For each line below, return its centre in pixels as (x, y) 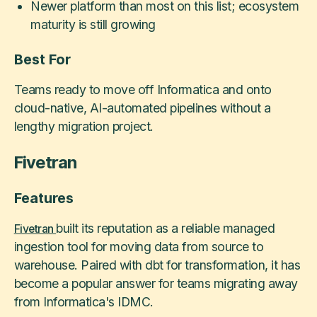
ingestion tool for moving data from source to (139, 246)
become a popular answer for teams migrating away (156, 283)
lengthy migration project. (83, 126)
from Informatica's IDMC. (83, 301)
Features (44, 198)
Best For (42, 60)
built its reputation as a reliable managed (166, 228)
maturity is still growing (93, 24)
